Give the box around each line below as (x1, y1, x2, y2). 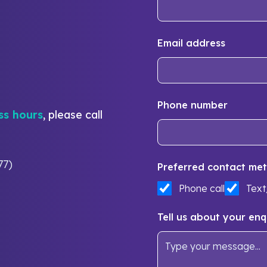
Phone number (157, 99, 228, 111)
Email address (157, 37, 225, 49)
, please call (43, 108, 103, 122)
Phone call (179, 182, 225, 194)
